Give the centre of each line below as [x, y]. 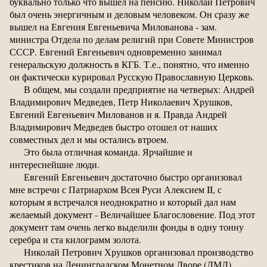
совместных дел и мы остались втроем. [89, 139]
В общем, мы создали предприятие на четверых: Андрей [139, 89]
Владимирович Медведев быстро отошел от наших [114, 127]
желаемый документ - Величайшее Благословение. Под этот [132, 215]
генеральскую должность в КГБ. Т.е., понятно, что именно [129, 64]
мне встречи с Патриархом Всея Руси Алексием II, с [116, 190]
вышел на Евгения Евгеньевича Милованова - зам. [113, 27]
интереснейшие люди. [55, 164]
